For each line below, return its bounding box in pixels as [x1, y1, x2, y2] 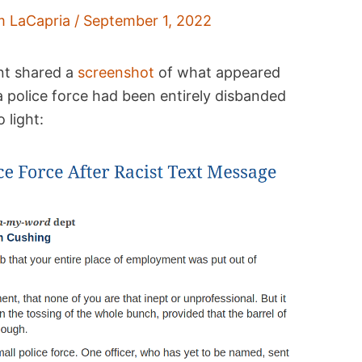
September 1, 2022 [83, 12, 213, 30]
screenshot [78, 64, 155, 82]
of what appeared [154, 64, 281, 82]
